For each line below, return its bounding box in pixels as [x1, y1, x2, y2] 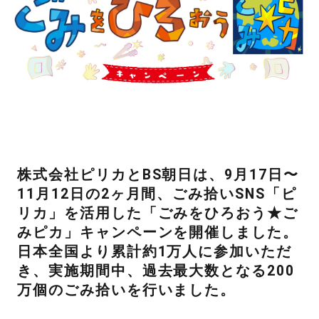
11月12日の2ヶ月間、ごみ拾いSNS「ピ [16, 186, 298, 203]
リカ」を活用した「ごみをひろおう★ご [16, 205, 299, 222]
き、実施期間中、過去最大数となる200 [16, 263, 296, 280]
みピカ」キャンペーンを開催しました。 [16, 224, 299, 241]
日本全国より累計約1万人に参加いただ [16, 244, 293, 261]
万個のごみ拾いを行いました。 [16, 282, 236, 299]
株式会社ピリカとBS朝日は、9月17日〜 [16, 167, 300, 184]
